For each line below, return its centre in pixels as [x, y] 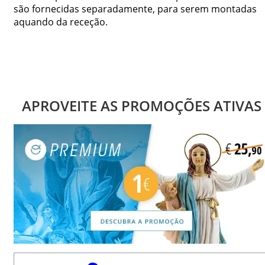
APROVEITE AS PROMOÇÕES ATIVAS [141, 106]
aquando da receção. [61, 22]
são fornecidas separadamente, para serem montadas [135, 9]
